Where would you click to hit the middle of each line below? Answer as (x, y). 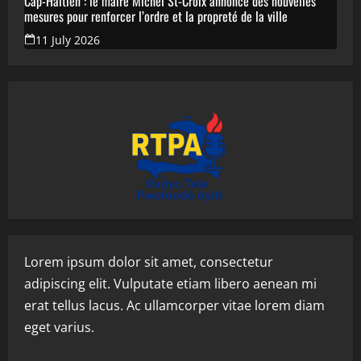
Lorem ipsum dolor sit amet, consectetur (149, 262)
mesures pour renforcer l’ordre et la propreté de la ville (156, 17)
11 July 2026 (68, 40)
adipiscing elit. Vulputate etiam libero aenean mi (170, 284)
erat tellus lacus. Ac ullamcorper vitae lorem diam (174, 306)
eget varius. (59, 328)
